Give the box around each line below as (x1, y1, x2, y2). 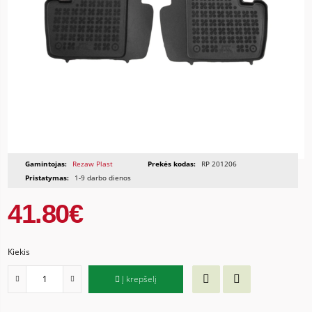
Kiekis (8, 245, 31, 258)
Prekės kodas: (148, 158, 196, 169)
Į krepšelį (122, 273, 157, 286)
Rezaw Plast (72, 158, 114, 169)
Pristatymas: (25, 172, 70, 182)
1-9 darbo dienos (72, 172, 132, 182)
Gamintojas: (25, 158, 68, 169)
